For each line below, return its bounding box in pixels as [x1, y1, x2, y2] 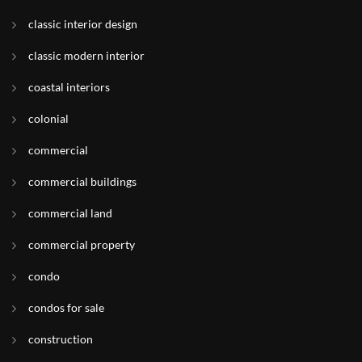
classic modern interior [28, 48, 145, 62]
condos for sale [28, 301, 104, 314]
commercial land [28, 206, 112, 220]
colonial [28, 112, 69, 125]
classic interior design [28, 17, 137, 31]
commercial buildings [28, 175, 137, 188]
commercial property [28, 238, 135, 251]
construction [28, 332, 93, 346]
